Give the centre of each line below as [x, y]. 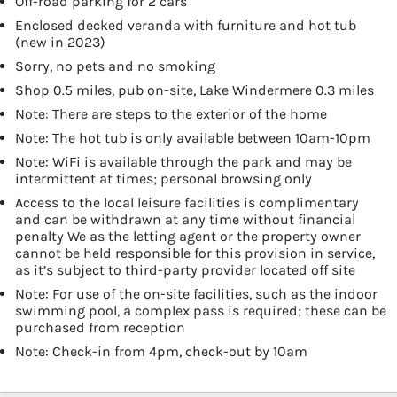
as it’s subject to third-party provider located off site [185, 269]
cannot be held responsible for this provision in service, [195, 253]
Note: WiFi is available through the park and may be [183, 161]
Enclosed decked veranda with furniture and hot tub [186, 25]
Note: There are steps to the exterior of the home [171, 113]
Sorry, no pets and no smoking [115, 66]
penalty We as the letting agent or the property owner [188, 236]
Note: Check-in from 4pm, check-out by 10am [161, 351]
